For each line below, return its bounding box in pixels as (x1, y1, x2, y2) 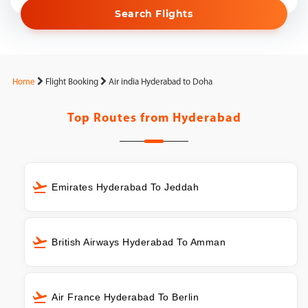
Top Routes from (67, 112, 173, 125)
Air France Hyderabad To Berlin (52, 291, 199, 302)
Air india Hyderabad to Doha (109, 78, 212, 87)
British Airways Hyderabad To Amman (52, 236, 225, 247)
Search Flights (115, 8, 193, 20)
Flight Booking (45, 78, 98, 87)
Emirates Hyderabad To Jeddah (52, 181, 199, 192)
